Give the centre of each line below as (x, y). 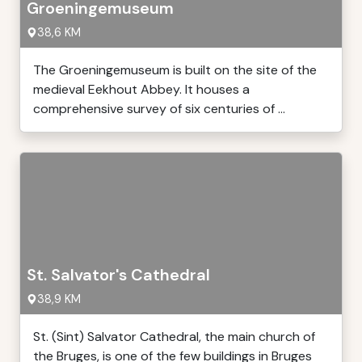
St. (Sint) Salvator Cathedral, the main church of (174, 337)
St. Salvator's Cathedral (118, 275)
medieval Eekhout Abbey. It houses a (141, 89)
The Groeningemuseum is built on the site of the (175, 70)
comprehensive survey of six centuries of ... (159, 109)
